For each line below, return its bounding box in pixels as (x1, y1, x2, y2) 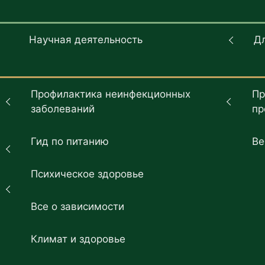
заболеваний (31, 103, 95, 115)
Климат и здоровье (31, 233, 126, 245)
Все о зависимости (31, 201, 125, 213)
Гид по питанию (31, 135, 109, 148)
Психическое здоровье (31, 168, 144, 180)
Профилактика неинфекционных (31, 88, 191, 101)
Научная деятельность (29, 34, 143, 46)
